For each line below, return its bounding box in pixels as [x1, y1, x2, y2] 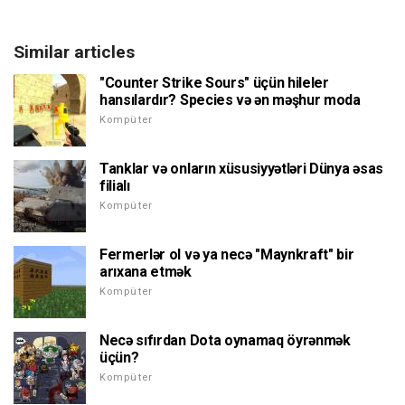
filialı [99, 177, 130, 195]
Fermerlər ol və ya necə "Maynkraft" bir [99, 246, 354, 264]
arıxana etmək [99, 263, 192, 281]
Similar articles [14, 42, 135, 63]
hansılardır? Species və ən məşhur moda [99, 91, 361, 109]
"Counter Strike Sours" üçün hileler [99, 74, 329, 92]
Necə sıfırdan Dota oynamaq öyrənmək [99, 332, 351, 350]
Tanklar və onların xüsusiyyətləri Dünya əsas [99, 160, 383, 178]
